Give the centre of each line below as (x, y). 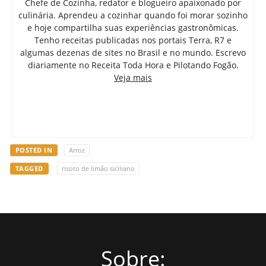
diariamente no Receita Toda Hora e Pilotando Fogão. (133, 65)
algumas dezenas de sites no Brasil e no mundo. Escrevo (133, 53)
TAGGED (29, 169)
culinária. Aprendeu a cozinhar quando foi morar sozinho (133, 15)
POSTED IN (34, 150)
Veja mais (133, 78)
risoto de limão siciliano (98, 169)
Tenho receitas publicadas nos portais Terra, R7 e (133, 40)
